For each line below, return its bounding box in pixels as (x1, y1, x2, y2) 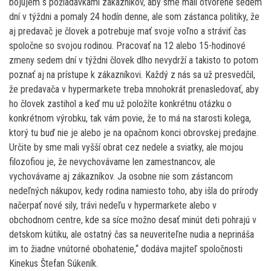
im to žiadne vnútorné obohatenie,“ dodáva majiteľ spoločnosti (9, 243, 243, 255)
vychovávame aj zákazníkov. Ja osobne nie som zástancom (9, 170, 233, 182)
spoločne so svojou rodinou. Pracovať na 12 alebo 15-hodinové (9, 39, 246, 51)
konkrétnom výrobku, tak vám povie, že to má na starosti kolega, (9, 112, 251, 124)
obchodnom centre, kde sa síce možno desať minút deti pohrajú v (9, 214, 256, 226)
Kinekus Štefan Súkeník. (9, 257, 98, 269)
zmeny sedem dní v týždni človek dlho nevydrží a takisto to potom (9, 54, 258, 66)
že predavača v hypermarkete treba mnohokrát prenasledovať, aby (9, 83, 259, 95)
